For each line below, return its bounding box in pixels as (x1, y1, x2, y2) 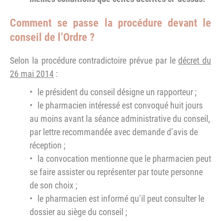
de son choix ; (30, 180, 77, 191)
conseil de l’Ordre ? (10, 31, 95, 44)
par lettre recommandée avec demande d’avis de (30, 127, 198, 138)
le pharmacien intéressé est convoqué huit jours (37, 100, 203, 111)
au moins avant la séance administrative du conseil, (30, 113, 210, 124)
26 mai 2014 (10, 69, 54, 79)
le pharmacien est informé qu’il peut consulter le (37, 193, 204, 204)
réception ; (30, 140, 66, 151)
